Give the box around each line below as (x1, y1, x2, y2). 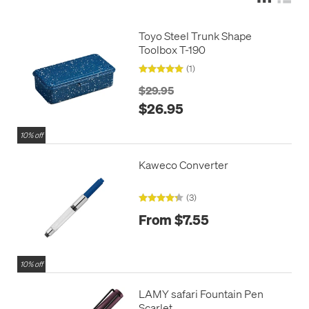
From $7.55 (138, 210, 209, 229)
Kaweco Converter (138, 157, 228, 172)
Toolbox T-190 (138, 41, 206, 57)
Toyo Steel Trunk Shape (138, 28, 252, 43)
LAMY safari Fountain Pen (138, 286, 263, 301)
